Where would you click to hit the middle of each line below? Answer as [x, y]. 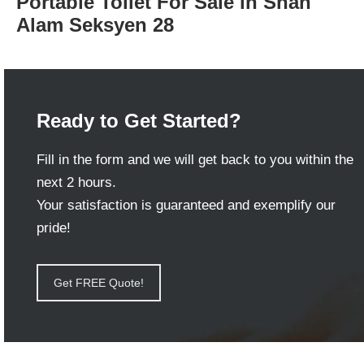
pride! [54, 228]
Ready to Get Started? [139, 121]
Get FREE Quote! [99, 283]
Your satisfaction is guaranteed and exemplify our [186, 205]
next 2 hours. [76, 182]
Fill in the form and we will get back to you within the [195, 160]
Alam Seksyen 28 [95, 25]
